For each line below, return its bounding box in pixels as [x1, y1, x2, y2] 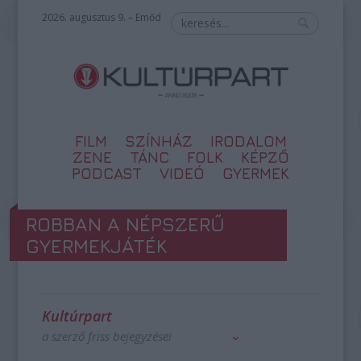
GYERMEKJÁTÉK [26, 234, 168, 257]
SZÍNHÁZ [124, 132, 193, 150]
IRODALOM [210, 132, 287, 150]
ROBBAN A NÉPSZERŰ [26, 213, 226, 235]
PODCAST [72, 164, 142, 182]
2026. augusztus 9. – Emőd [42, 10, 162, 24]
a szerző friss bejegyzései [42, 328, 172, 344]
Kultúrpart [42, 306, 113, 326]
